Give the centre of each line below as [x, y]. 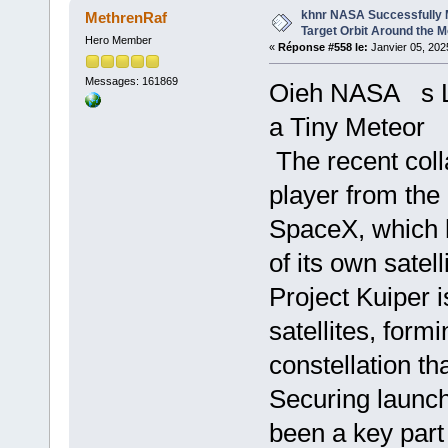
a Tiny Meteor [346, 127]
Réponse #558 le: [322, 47]
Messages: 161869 [131, 80]
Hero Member [118, 40]
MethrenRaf [126, 18]
